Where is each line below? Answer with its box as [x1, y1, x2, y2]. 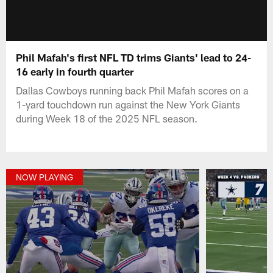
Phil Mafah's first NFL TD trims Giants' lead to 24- [16, 51, 252, 63]
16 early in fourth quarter [16, 65, 134, 77]
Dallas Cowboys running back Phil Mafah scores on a [16, 83, 249, 96]
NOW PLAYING [16, 172, 74, 183]
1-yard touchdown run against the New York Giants [16, 97, 241, 110]
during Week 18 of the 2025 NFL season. [16, 112, 198, 124]
